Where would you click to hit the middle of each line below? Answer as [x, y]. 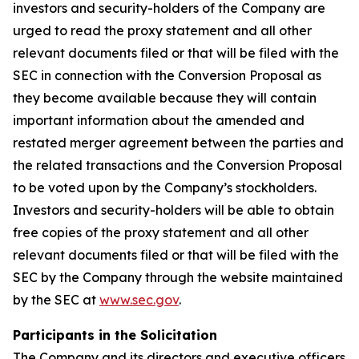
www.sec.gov [139, 300]
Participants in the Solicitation [115, 335]
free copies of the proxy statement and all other [161, 233]
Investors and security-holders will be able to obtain [173, 210]
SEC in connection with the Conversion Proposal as [167, 76]
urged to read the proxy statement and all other [162, 31]
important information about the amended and [159, 121]
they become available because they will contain [165, 98]
